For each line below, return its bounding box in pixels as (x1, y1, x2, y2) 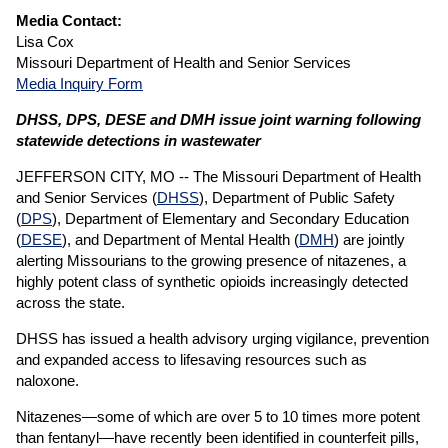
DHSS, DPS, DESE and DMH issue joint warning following (16, 111, 421, 128)
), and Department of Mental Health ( (62, 231, 299, 248)
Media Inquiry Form (16, 75, 143, 92)
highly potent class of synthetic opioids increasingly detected (16, 273, 408, 290)
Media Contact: (16, 12, 122, 29)
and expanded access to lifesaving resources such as (16, 351, 367, 368)
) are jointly (334, 231, 405, 248)
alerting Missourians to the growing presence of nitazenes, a (16, 252, 406, 269)
